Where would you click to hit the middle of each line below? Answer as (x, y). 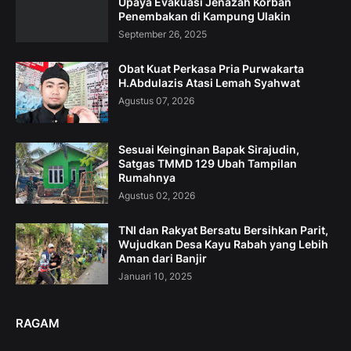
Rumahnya (147, 178)
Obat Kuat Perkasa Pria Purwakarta (211, 69)
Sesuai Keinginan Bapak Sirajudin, (209, 150)
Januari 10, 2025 (155, 277)
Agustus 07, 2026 (156, 101)
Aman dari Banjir (163, 259)
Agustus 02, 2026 (157, 196)
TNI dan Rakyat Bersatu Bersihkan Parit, (223, 230)
